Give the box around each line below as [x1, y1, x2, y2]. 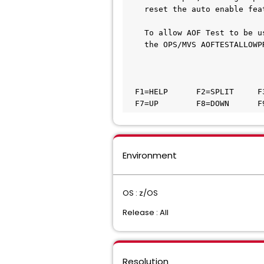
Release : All [123, 207, 169, 218]
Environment [123, 149, 177, 161]
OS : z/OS [123, 187, 158, 199]
